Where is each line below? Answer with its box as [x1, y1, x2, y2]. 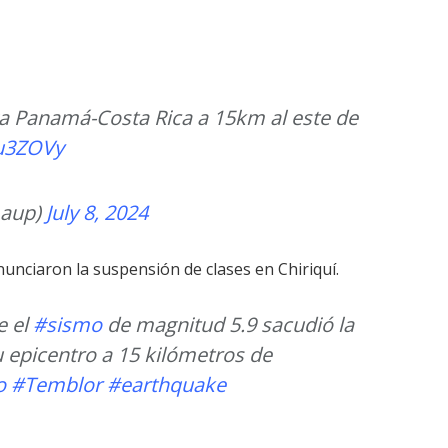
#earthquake [107, 370, 226, 398]
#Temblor [11, 370, 102, 398]
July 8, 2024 [46, 198, 148, 226]
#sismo [33, 310, 102, 338]
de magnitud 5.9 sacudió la [102, 310, 354, 338]
